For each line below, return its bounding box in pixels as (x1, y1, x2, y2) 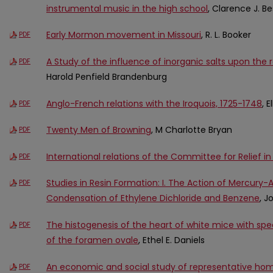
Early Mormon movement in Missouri (46, 29, 201, 41)
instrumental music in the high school (46, 2, 208, 15)
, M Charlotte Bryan (151, 124, 232, 136)
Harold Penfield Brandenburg (46, 70, 167, 83)
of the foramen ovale (46, 233, 138, 246)
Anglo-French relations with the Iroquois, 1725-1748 (46, 97, 262, 110)
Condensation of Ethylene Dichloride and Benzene (46, 192, 260, 205)
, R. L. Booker (201, 29, 251, 41)
